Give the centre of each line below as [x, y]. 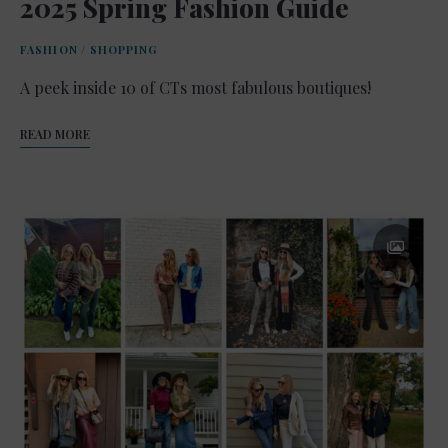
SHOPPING [123, 49]
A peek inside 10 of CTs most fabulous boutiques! [195, 87]
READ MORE [55, 133]
